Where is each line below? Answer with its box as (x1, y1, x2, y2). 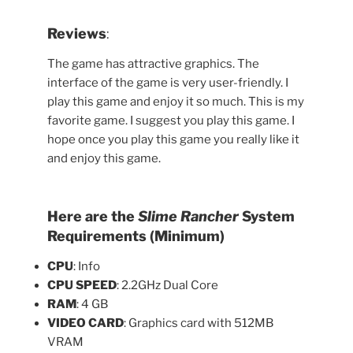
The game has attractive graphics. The (47, 56, 259, 71)
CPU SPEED (47, 277, 117, 292)
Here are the (47, 208, 138, 225)
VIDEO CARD (47, 315, 124, 330)
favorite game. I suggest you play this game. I (47, 113, 295, 128)
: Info (73, 258, 100, 273)
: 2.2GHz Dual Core (117, 277, 218, 292)
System (239, 208, 295, 225)
